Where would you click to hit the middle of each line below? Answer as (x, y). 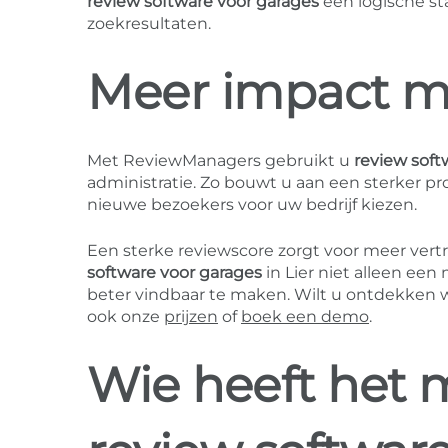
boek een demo (305, 317)
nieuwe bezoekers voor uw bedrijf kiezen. (252, 205)
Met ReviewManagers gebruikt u (220, 161)
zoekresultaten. (149, 24)
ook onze (125, 317)
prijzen (191, 317)
